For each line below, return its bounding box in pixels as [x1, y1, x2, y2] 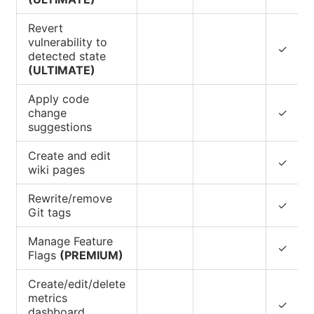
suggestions [28, 119, 92, 134]
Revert [28, 20, 63, 35]
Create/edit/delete [28, 276, 125, 291]
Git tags [28, 205, 71, 219]
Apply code [28, 91, 89, 106]
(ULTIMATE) [28, 62, 95, 77]
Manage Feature [28, 233, 113, 248]
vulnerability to [28, 34, 107, 49]
